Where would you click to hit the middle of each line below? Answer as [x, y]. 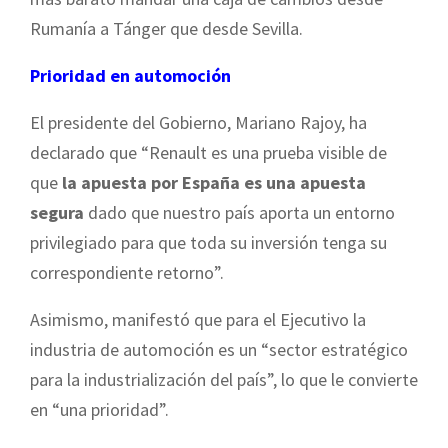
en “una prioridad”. [99, 409]
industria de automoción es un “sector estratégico [219, 349]
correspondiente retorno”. [127, 272]
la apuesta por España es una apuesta [214, 182]
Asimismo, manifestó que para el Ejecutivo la [198, 319]
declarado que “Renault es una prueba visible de [208, 152]
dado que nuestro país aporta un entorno [239, 212]
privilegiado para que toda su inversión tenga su [208, 242]
